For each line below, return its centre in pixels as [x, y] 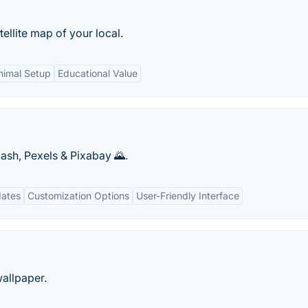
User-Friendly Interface [188, 196]
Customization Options [78, 196]
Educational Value [98, 73]
